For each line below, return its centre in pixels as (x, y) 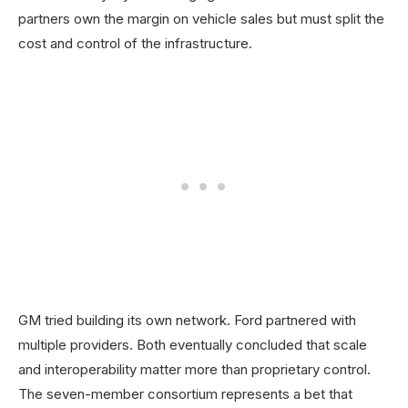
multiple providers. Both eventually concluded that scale (193, 345)
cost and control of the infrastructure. (135, 44)
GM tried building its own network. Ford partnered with (187, 321)
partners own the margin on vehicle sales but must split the (201, 19)
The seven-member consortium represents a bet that (185, 394)
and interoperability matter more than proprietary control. (194, 370)
